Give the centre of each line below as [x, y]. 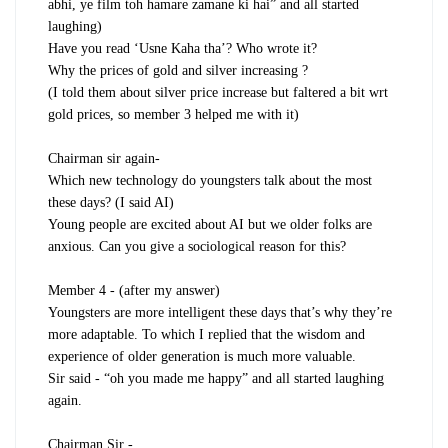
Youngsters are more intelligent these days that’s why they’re [220, 313]
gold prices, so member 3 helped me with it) [173, 115]
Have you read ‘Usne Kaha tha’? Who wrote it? [182, 49]
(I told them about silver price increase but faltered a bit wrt [218, 93]
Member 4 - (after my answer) [134, 291]
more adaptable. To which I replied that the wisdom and [206, 335]
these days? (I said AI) [111, 203]
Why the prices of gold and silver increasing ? [178, 71]
